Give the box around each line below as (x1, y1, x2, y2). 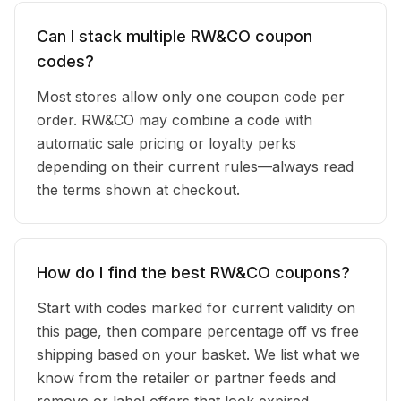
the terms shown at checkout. (37, 181, 240, 199)
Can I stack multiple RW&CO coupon (37, 27, 312, 46)
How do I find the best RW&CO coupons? (37, 263, 350, 282)
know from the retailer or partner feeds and (37, 369, 336, 387)
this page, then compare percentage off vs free (37, 322, 359, 340)
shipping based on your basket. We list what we (37, 346, 360, 363)
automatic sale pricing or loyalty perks (37, 134, 296, 152)
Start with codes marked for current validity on (37, 299, 355, 317)
